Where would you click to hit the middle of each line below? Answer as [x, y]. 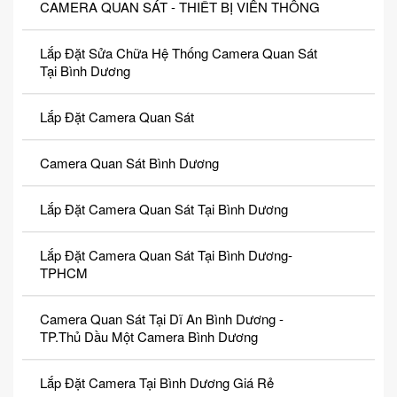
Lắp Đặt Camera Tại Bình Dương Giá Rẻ [157, 383]
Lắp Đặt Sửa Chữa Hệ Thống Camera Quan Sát [179, 53]
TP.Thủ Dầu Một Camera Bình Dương [149, 337]
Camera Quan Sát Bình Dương [129, 163]
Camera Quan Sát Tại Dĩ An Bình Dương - [162, 319]
